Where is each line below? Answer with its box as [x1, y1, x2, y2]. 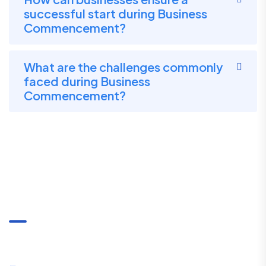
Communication [9, 195, 111, 212]
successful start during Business [24, 6, 207, 21]
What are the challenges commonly [24, 59, 223, 74]
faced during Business [24, 74, 150, 88]
